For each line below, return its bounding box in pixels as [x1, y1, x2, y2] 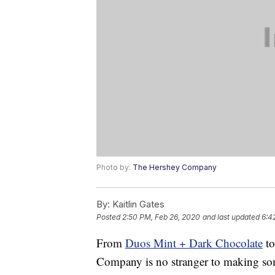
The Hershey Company [133, 163, 217, 172]
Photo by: [96, 163, 133, 172]
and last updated [203, 212, 260, 222]
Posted [96, 212, 122, 222]
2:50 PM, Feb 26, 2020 [122, 212, 200, 222]
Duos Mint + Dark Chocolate [125, 235, 263, 251]
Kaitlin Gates [110, 198, 165, 211]
